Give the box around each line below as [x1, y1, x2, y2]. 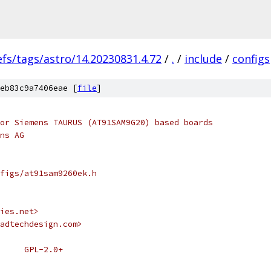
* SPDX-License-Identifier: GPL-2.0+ [24, 244, 63, 255]
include [184, 51, 222, 66]
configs [232, 51, 270, 66]
